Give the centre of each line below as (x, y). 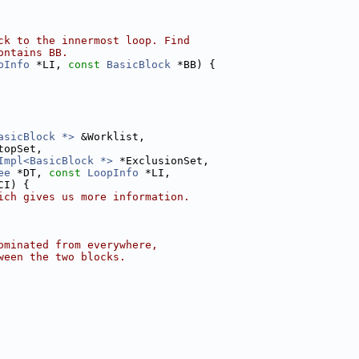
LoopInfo (113, 173)
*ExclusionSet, (161, 161)
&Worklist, (110, 137)
